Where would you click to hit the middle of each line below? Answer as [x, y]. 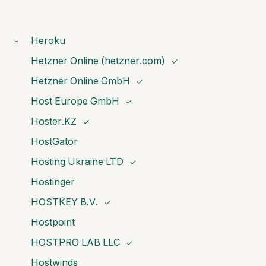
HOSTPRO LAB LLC [75, 242]
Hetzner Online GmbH [80, 81]
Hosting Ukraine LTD [77, 161]
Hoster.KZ [54, 121]
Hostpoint [53, 222]
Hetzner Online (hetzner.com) [98, 61]
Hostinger [53, 182]
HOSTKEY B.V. [64, 202]
